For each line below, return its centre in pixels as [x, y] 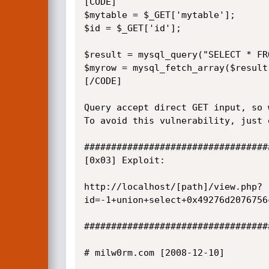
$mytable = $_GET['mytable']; [159, 15]
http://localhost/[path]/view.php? [173, 187]
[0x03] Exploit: [124, 160]
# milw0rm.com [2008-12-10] [154, 253]
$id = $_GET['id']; [132, 28]
